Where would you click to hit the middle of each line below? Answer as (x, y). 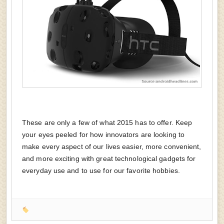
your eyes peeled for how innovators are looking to (103, 135)
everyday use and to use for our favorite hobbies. (101, 171)
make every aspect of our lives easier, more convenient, (112, 147)
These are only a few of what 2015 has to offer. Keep (107, 123)
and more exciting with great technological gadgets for (109, 159)
